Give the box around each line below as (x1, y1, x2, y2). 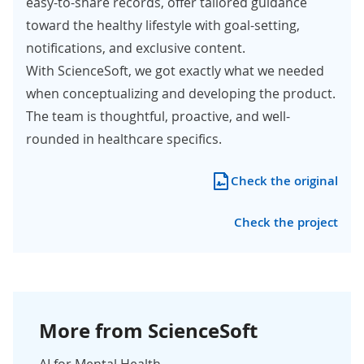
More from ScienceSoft (39, 316, 258, 344)
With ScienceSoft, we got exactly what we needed (26, 61, 324, 80)
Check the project (234, 213, 338, 231)
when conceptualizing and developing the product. (26, 84, 336, 102)
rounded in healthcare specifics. (26, 129, 222, 148)
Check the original (231, 171, 338, 189)
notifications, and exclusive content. (26, 38, 245, 57)
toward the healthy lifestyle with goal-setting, (26, 15, 300, 34)
